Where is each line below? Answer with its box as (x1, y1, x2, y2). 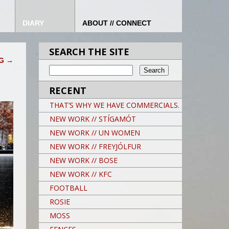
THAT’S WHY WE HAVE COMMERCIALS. (50, 100, 179, 110)
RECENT (49, 84, 86, 97)
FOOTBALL (50, 183, 87, 193)
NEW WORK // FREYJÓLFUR (50, 142, 141, 151)
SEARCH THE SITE (49, 45, 129, 58)
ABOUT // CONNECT (82, 19, 151, 27)
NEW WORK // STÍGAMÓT (50, 114, 136, 124)
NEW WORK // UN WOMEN (50, 128, 140, 138)
